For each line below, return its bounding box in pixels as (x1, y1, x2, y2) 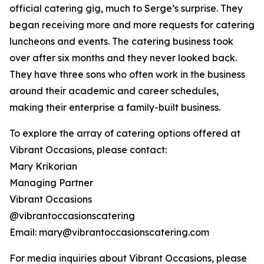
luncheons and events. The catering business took (9, 35, 233, 48)
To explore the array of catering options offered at (9, 127, 240, 140)
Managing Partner (9, 177, 93, 189)
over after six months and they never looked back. (9, 52, 237, 64)
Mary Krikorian (9, 160, 77, 173)
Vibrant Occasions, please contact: (9, 144, 167, 156)
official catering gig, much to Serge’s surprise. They (9, 2, 243, 15)
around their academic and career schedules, (9, 85, 219, 97)
